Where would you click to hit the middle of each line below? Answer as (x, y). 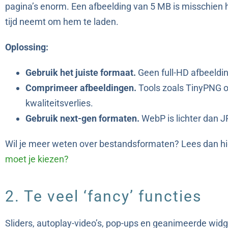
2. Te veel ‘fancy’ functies (103, 196)
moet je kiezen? (37, 159)
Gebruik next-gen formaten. (82, 119)
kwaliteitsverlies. (59, 103)
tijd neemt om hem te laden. (62, 22)
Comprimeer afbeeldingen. (81, 88)
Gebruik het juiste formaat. (81, 73)
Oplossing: (27, 47)
